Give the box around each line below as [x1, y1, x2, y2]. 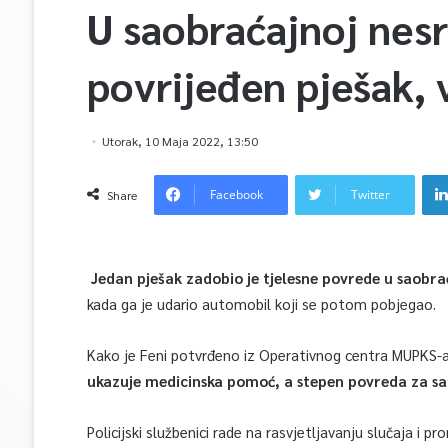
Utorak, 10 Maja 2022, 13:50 [101, 133, 258, 149]
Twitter [350, 186, 390, 203]
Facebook [209, 186, 263, 203]
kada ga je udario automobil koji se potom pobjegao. [86, 294, 436, 313]
